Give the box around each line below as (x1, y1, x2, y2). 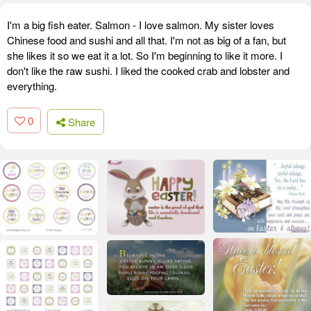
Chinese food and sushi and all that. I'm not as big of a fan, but (7, 33, 286, 48)
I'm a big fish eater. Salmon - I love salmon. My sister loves (7, 17, 274, 33)
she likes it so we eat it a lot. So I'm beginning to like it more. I (7, 48, 283, 63)
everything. (7, 78, 57, 94)
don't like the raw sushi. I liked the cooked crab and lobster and (7, 63, 289, 78)
